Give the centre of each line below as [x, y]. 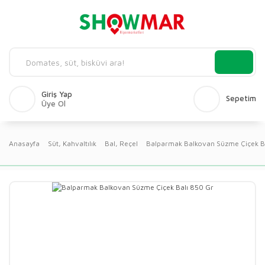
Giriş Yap [57, 94]
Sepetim [241, 98]
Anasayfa [24, 143]
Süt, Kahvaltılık [72, 143]
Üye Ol [54, 104]
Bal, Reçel [121, 143]
